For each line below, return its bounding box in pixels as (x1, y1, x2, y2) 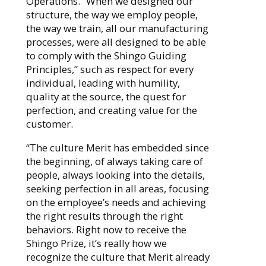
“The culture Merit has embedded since (26, 140, 209, 154)
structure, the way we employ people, (26, 7, 198, 21)
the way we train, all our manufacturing (26, 21, 208, 35)
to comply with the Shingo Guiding (26, 48, 186, 62)
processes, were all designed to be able (26, 34, 206, 49)
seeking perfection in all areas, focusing (26, 181, 209, 195)
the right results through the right (26, 208, 183, 223)
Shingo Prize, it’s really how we (26, 236, 167, 250)
